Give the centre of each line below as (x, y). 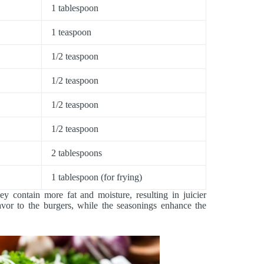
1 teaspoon (71, 32)
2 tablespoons (77, 153)
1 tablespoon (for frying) (97, 177)
